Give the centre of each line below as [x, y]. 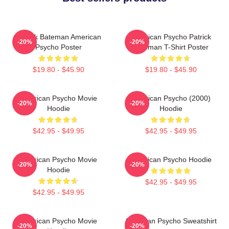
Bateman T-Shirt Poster [171, 47]
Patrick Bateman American [58, 37]
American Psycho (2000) [171, 98]
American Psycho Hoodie [171, 159]
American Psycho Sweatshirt [171, 221]
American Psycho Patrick [171, 37]
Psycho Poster [58, 47]
